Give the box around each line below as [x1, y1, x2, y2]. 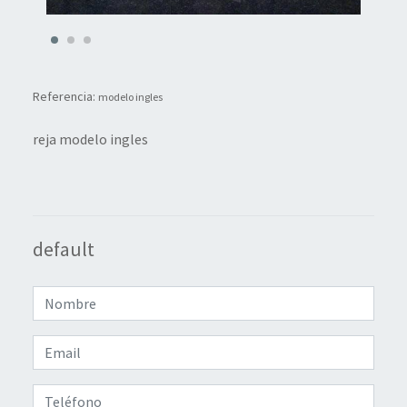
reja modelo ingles [33, 130, 148, 149]
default [33, 237, 94, 263]
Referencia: [33, 88, 98, 105]
